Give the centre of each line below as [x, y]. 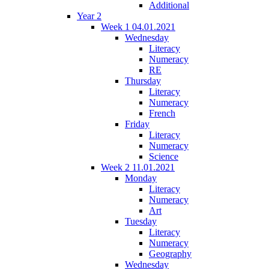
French [162, 113]
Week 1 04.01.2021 [138, 26]
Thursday [143, 80]
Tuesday [141, 221]
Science [164, 156]
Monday [141, 178]
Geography [170, 253]
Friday [137, 124]
